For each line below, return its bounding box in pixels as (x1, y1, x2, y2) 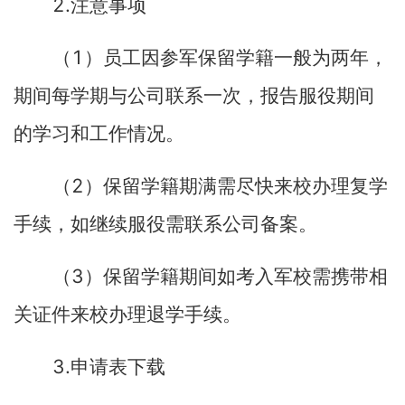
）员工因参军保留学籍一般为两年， (84, 47, 388, 69)
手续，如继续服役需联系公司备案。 (14, 213, 317, 235)
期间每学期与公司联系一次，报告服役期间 (14, 85, 374, 107)
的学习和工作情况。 (14, 123, 184, 145)
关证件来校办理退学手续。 (14, 304, 241, 325)
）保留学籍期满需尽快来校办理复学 (84, 175, 388, 197)
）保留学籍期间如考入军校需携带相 (84, 266, 388, 287)
